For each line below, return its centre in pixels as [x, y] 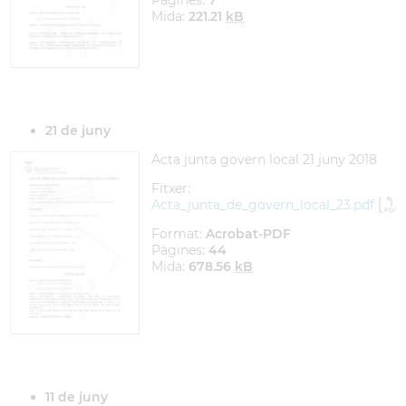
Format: [179, 234]
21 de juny [78, 130]
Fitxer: [171, 188]
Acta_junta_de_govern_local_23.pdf [263, 205]
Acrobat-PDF [248, 234]
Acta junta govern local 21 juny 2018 [264, 159]
